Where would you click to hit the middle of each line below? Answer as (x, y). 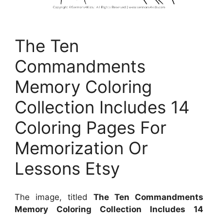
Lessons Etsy (67, 168)
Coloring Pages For (91, 127)
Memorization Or (81, 148)
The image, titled (54, 197)
